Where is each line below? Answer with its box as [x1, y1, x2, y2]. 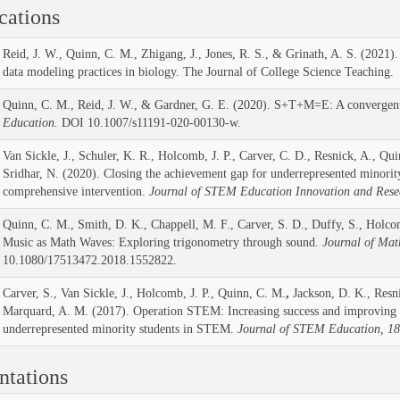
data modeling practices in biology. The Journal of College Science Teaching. [2, 65, 394, 79]
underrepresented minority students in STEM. [2, 322, 234, 336]
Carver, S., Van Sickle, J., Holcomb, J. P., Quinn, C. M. [2, 287, 286, 300]
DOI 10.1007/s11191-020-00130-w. [57, 116, 241, 129]
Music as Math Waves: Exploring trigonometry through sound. [2, 236, 322, 249]
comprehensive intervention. [2, 185, 149, 198]
